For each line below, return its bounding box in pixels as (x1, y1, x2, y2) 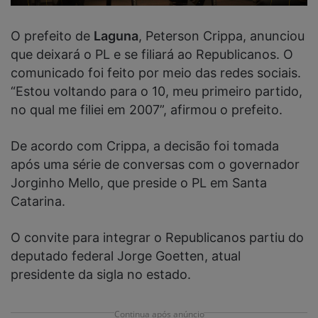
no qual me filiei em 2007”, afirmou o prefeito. (11, 102, 283, 117)
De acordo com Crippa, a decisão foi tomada (11, 138, 279, 153)
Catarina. (11, 193, 69, 209)
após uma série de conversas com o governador (11, 156, 300, 172)
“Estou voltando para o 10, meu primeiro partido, (11, 83, 302, 99)
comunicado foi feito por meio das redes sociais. (11, 65, 301, 80)
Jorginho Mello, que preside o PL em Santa (11, 175, 267, 190)
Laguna (94, 28, 138, 43)
